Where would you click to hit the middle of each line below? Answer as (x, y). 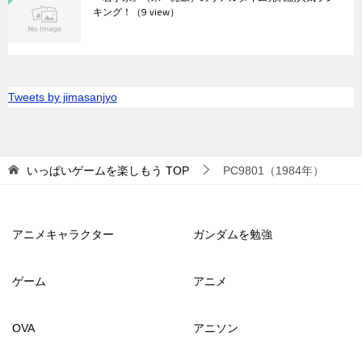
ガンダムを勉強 (233, 235)
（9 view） (156, 12)
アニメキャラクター (63, 235)
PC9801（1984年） (274, 171)
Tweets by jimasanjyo (63, 97)
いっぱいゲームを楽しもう (95, 171)
